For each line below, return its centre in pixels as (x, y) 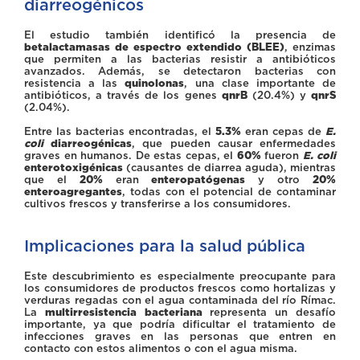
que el (52, 179)
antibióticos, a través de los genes (123, 95)
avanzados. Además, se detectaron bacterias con (180, 71)
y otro (279, 179)
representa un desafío (269, 312)
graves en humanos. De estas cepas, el (131, 155)
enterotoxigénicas (74, 167)
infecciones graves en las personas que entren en (180, 336)
